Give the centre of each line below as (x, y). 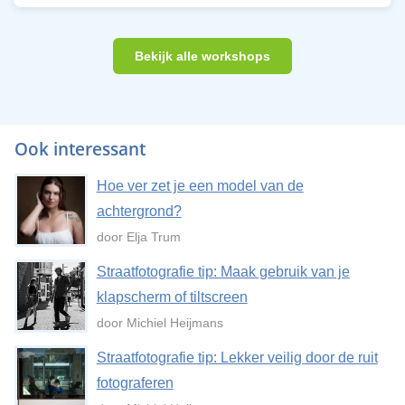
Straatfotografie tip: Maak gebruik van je (223, 271)
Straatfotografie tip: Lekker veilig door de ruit (237, 357)
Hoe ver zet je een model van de (200, 185)
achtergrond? (139, 211)
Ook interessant (80, 149)
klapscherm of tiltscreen (172, 297)
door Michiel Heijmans (160, 322)
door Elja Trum (138, 236)
